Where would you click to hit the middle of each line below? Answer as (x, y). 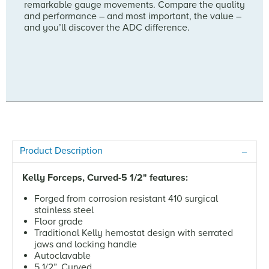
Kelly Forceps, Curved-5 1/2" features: (105, 177)
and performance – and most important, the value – (133, 16)
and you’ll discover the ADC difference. (107, 27)
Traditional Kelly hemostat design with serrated (134, 233)
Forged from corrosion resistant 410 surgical (126, 198)
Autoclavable (62, 255)
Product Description (61, 150)
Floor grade (59, 221)
